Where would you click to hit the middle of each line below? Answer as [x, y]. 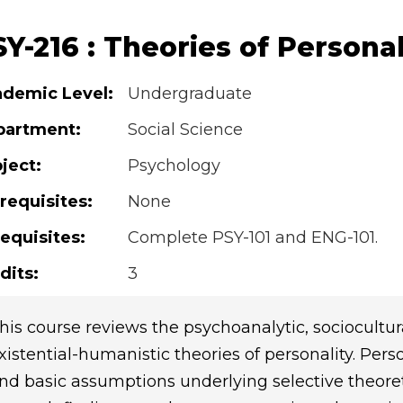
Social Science [185, 129]
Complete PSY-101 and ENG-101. [252, 237]
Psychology [174, 165]
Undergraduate [189, 93]
